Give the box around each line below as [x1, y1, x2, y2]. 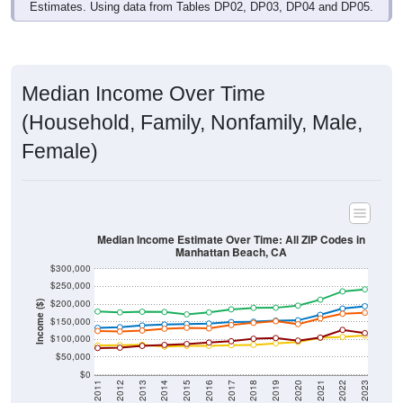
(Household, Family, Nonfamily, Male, [22, 111, 363, 135]
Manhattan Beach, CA [175, 244, 287, 261]
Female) [22, 139, 98, 164]
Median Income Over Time [22, 82, 265, 106]
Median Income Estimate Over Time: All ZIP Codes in [97, 231, 365, 247]
